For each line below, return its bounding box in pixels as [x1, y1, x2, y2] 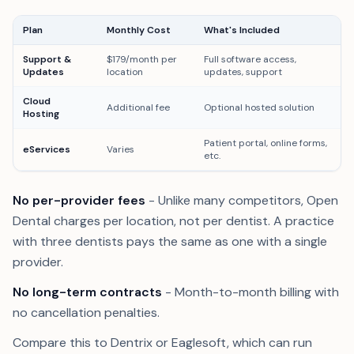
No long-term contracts [13, 284, 162, 300]
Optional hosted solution [204, 101, 314, 114]
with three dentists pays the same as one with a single [13, 233, 327, 250]
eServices [23, 143, 70, 156]
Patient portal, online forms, [204, 137, 327, 149]
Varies [107, 143, 134, 156]
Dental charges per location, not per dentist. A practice [13, 213, 334, 229]
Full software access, [204, 53, 296, 66]
